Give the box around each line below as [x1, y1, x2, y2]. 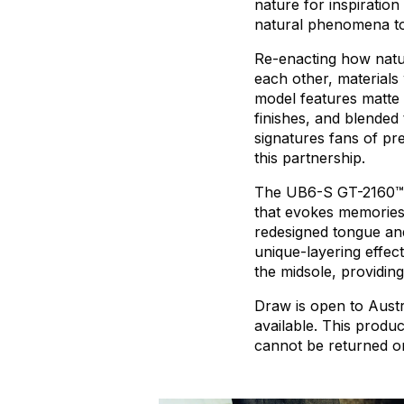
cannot [254, 336, 302, 355]
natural [254, 15, 303, 34]
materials [337, 69, 399, 88]
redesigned [254, 223, 328, 242]
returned [328, 336, 388, 355]
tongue [333, 223, 381, 242]
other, [292, 69, 333, 88]
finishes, [254, 109, 310, 128]
